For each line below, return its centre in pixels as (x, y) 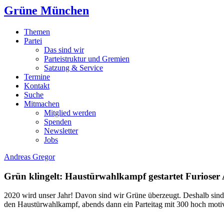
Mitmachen (42, 103)
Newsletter (61, 130)
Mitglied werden (70, 112)
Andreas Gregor (29, 156)
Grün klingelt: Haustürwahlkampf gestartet (93, 176)
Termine (37, 76)
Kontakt (37, 85)
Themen (37, 31)
